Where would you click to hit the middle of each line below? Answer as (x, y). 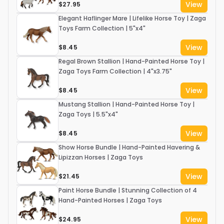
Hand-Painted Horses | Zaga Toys (110, 200)
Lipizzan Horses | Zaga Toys (135, 157)
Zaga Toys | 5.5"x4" (88, 114)
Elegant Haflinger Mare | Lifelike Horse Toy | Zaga (132, 18)
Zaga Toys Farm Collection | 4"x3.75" (115, 71)
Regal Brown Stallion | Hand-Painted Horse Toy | (131, 61)
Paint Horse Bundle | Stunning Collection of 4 (128, 190)
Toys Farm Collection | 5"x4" (102, 28)
